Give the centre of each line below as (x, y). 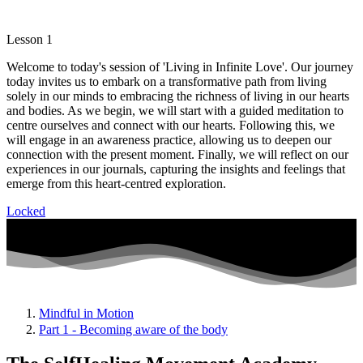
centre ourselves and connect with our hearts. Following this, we (171, 126)
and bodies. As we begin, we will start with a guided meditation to (175, 111)
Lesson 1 (30, 40)
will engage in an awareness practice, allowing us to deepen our (169, 140)
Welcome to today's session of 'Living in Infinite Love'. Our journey (180, 67)
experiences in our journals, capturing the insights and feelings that (176, 169)
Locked (26, 211)
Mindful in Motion (86, 314)
